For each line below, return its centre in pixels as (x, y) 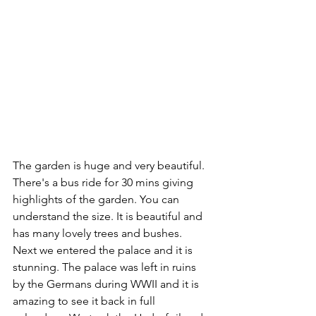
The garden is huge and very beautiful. (110, 166)
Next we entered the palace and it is (104, 250)
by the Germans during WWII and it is (107, 284)
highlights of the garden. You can (97, 200)
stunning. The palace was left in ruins (106, 267)
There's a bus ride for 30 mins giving (104, 183)
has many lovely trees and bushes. (99, 233)
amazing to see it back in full (85, 301)
